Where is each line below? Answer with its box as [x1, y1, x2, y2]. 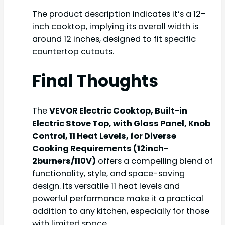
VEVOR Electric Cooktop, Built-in [49, 105, 187, 117]
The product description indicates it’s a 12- [32, 8, 206, 20]
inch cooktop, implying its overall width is [32, 20, 198, 32]
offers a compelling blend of [96, 155, 213, 167]
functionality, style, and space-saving [32, 168, 185, 180]
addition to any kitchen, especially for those [32, 205, 209, 217]
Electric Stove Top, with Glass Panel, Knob [32, 118, 210, 130]
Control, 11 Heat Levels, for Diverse [32, 130, 176, 142]
